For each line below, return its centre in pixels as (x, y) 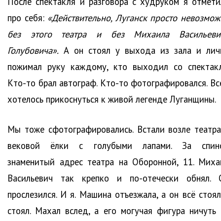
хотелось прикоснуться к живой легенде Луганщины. (112, 99)
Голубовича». (33, 51)
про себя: (28, 18)
